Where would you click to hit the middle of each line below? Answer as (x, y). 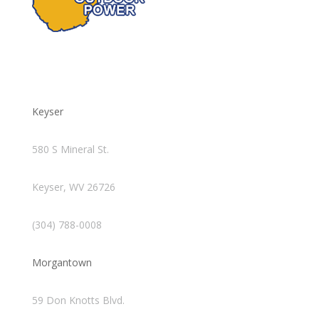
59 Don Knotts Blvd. (78, 300)
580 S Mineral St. (70, 149)
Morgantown (62, 262)
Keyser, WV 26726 (73, 187)
